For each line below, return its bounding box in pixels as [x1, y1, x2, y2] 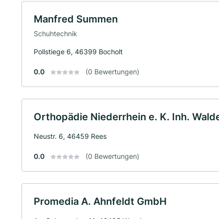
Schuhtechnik [34, 29, 77, 38]
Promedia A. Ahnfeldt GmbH [34, 195, 167, 207]
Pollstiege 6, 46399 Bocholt [34, 47, 123, 56]
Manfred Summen [34, 13, 118, 25]
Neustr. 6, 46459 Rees [34, 131, 107, 140]
